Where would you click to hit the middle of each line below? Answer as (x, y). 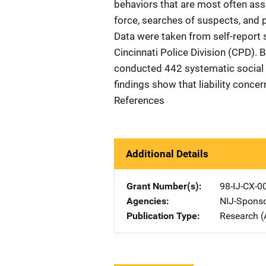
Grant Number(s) (163, 186)
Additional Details (167, 154)
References (139, 100)
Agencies (146, 201)
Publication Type (162, 216)
